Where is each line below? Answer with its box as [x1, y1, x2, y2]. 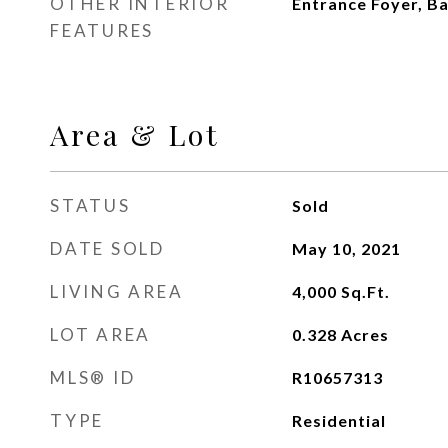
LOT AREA [50, 324, 151, 345]
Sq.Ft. [340, 282, 390, 301]
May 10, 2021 [291, 239, 401, 258]
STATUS [50, 195, 131, 216]
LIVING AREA [50, 281, 184, 302]
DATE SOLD [50, 238, 165, 259]
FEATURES [50, 20, 154, 41]
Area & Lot [50, 115, 220, 153]
